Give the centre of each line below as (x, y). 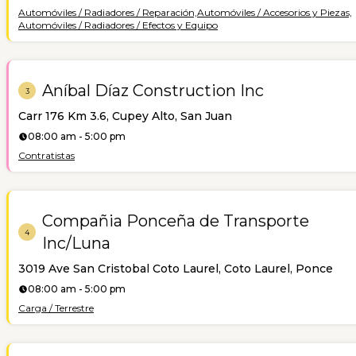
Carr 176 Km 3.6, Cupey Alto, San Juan (125, 116)
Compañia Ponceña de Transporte (176, 221)
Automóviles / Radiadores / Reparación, (108, 12)
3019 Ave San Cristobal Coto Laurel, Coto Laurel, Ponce (176, 269)
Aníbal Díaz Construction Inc (153, 91)
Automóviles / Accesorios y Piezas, (275, 12)
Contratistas (46, 155)
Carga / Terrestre (56, 308)
